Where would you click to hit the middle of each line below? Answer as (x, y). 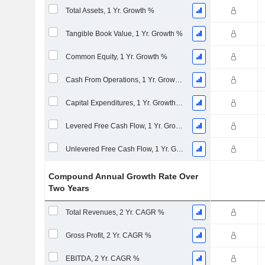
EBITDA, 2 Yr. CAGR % (102, 258)
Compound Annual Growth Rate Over (124, 176)
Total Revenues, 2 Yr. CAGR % (115, 212)
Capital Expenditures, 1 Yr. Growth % (179, 103)
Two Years (69, 188)
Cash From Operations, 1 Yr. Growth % (178, 80)
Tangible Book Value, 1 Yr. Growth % (124, 34)
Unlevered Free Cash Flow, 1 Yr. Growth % (180, 149)
